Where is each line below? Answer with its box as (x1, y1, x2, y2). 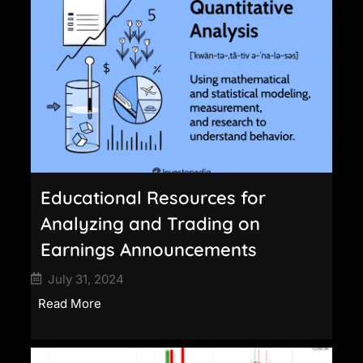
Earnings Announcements (41, 237, 257, 261)
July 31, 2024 (48, 271, 124, 287)
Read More (38, 295, 101, 311)
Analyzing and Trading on (41, 211, 260, 235)
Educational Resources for (41, 186, 266, 209)
